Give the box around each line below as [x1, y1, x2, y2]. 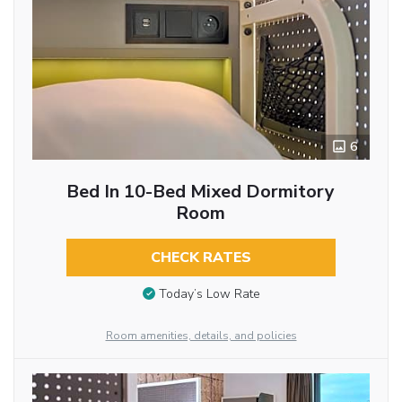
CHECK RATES [150, 247, 251, 267]
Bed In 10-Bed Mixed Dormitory [66, 179, 336, 204]
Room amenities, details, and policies [105, 328, 297, 344]
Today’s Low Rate [158, 285, 260, 303]
